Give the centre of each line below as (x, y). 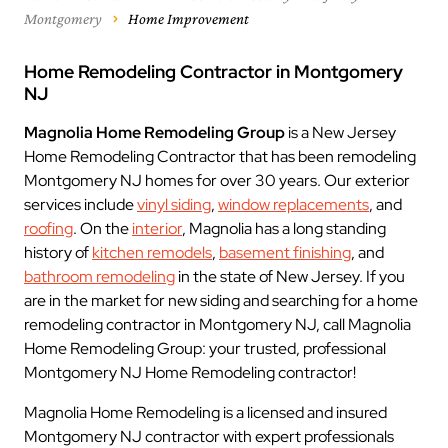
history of (58, 252)
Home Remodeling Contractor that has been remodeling (220, 156)
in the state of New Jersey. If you (290, 276)
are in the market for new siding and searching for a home (221, 300)
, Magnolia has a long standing (284, 228)
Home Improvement (188, 18)
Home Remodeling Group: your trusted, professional (205, 348)
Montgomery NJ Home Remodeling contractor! (190, 372)
